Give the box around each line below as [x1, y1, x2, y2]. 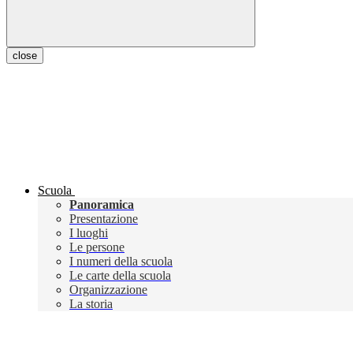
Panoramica [69, 198, 134, 212]
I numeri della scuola [69, 255, 173, 269]
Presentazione [69, 212, 138, 226]
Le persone [69, 240, 124, 255]
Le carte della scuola [69, 269, 171, 283]
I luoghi [69, 226, 108, 240]
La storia [69, 297, 113, 311]
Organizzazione [69, 283, 147, 297]
